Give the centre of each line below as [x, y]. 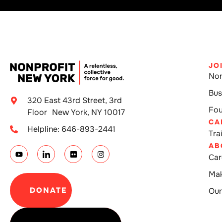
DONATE [48, 191]
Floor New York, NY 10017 [76, 112]
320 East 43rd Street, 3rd [75, 101]
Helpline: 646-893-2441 [71, 129]
